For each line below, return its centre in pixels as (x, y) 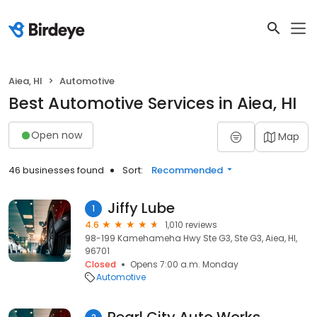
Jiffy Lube (141, 208)
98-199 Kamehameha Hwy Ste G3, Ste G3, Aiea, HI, (191, 238)
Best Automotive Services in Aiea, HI (152, 103)
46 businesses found (56, 170)
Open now (57, 135)
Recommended (187, 170)
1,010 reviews (191, 225)
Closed (100, 264)
